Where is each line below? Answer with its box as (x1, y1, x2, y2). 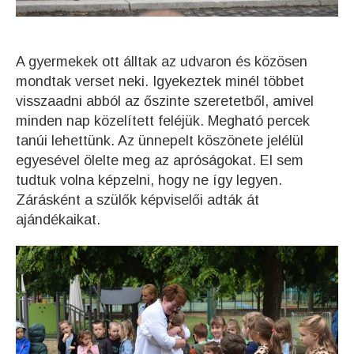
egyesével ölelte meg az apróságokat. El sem (16, 152, 303, 168)
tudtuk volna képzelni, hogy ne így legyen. (16, 171, 282, 188)
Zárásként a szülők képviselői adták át (16, 191, 259, 208)
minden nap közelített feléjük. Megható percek (16, 112, 310, 129)
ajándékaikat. (16, 211, 100, 228)
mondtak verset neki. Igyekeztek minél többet (16, 73, 304, 89)
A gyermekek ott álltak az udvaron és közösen (16, 53, 307, 70)
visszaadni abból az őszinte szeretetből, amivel (16, 92, 314, 109)
